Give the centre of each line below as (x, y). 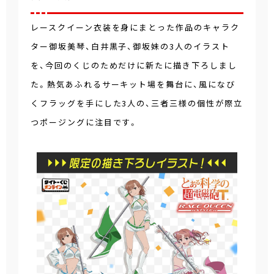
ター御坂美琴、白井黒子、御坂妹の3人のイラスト (130, 46)
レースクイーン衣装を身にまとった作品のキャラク (135, 28)
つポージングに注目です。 (85, 122)
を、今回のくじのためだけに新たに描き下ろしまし (134, 65)
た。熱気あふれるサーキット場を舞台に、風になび (133, 84)
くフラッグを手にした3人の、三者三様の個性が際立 (137, 103)
